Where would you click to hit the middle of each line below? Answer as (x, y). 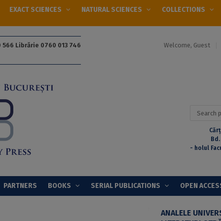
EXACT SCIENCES (35, 10)
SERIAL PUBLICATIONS (125, 185)
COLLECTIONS (183, 10)
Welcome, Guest (188, 45)
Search (199, 109)
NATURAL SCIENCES (111, 10)
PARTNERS (20, 185)
